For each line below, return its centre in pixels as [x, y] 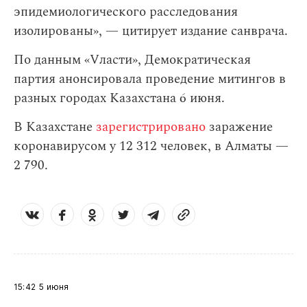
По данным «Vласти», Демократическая [132, 60]
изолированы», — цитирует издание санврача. [151, 31]
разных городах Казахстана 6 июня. [119, 98]
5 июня [54, 287]
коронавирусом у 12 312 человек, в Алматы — [151, 146]
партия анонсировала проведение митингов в [150, 79]
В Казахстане [55, 127]
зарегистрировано [151, 127]
